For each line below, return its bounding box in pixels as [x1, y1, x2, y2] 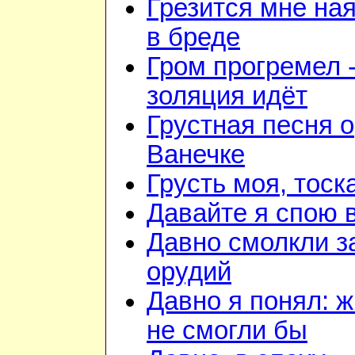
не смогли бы [147, 316, 307, 345]
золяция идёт [147, 82, 307, 111]
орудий [147, 258, 231, 287]
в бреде [147, 23, 240, 52]
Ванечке [147, 140, 245, 170]
